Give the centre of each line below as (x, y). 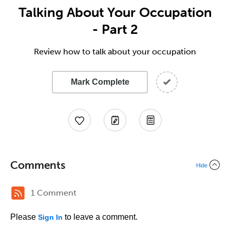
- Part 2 (115, 29)
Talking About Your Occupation (115, 12)
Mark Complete (100, 82)
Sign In (50, 217)
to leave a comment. (100, 217)
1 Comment (54, 193)
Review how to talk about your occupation (115, 52)
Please (24, 217)
